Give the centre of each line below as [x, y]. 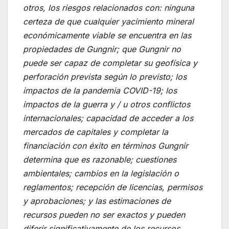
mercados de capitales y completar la [96, 132]
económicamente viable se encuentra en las [107, 35]
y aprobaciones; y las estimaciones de [97, 201]
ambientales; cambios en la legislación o [101, 173]
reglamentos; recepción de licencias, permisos [113, 187]
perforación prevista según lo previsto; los [105, 76]
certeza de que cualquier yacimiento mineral [108, 21]
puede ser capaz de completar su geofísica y [110, 63]
